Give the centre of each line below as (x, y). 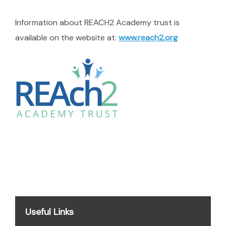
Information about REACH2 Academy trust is (97, 23)
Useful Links (49, 212)
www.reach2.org (148, 38)
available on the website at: (67, 38)
